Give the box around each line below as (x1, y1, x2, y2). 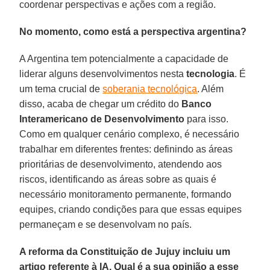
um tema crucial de (19, 83, 103, 94)
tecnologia (186, 68, 235, 79)
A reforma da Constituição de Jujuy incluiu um (19, 246, 231, 257)
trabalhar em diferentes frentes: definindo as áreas (19, 143, 233, 154)
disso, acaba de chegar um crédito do (19, 98, 182, 109)
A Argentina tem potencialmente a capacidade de (19, 53, 229, 64)
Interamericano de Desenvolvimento (19, 113, 185, 124)
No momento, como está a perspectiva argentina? (19, 26, 247, 37)
